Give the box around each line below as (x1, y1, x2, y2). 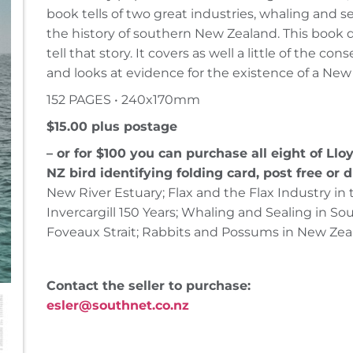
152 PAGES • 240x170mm (46, 92, 200, 108)
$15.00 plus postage (46, 119, 177, 135)
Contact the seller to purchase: (46, 278, 251, 294)
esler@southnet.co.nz (46, 298, 189, 314)
